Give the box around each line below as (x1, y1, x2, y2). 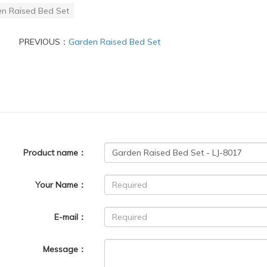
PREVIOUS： (18, 36, 69, 47)
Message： (43, 243, 87, 254)
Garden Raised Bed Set (68, 36, 160, 47)
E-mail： (54, 211, 87, 222)
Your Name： (35, 179, 87, 190)
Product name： (23, 147, 87, 158)
